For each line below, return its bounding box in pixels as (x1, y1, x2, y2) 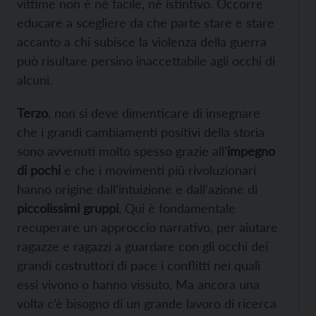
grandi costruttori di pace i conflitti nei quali (17, 257, 260, 274)
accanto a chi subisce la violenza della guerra (17, 34, 267, 50)
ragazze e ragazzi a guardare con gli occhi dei (17, 238, 268, 255)
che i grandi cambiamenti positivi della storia (17, 124, 265, 140)
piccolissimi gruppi (17, 200, 119, 217)
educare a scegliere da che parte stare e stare (17, 15, 274, 31)
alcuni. (17, 72, 52, 88)
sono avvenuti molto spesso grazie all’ (17, 143, 227, 159)
